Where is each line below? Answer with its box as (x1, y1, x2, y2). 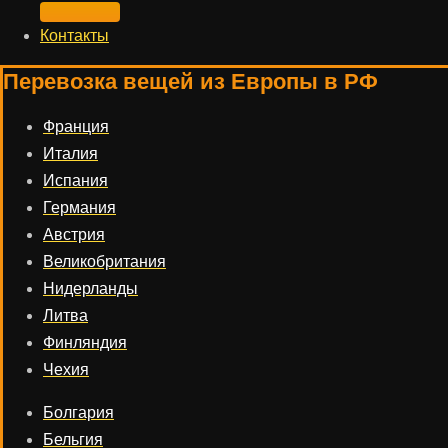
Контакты (40, 27, 109, 44)
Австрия (43, 226, 105, 243)
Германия (43, 199, 116, 216)
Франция (43, 118, 109, 135)
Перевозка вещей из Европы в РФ (3, 69, 378, 94)
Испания (43, 172, 108, 189)
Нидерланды (43, 280, 138, 297)
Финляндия (43, 334, 127, 351)
